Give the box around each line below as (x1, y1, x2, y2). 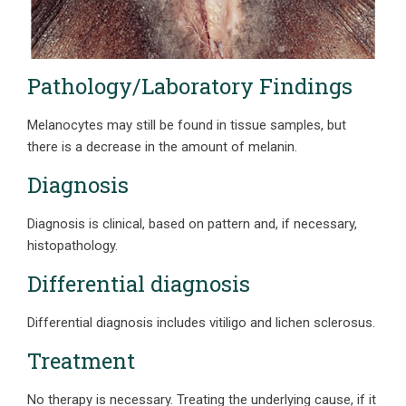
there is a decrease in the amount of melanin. (27, 139, 297, 155)
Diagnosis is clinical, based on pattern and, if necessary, (27, 216, 357, 232)
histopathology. (27, 237, 118, 254)
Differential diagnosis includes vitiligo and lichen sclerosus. (27, 314, 375, 331)
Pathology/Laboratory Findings (27, 72, 353, 101)
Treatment (27, 346, 135, 375)
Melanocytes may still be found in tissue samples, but (27, 117, 346, 133)
